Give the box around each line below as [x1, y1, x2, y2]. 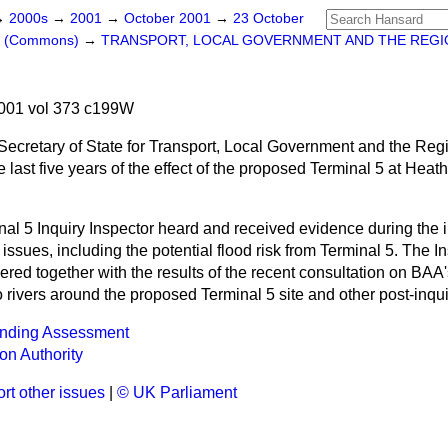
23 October [233, 11, 304, 26]
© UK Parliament [117, 384, 237, 401]
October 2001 [124, 11, 215, 26]
